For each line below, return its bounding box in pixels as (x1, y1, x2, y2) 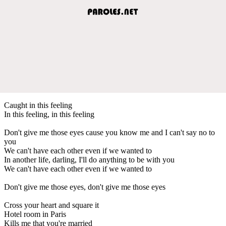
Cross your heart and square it (4, 200, 99, 209)
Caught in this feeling (4, 100, 72, 109)
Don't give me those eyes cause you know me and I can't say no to (4, 128, 215, 137)
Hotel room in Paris (4, 209, 66, 218)
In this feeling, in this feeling (4, 109, 94, 119)
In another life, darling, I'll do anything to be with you (4, 155, 175, 164)
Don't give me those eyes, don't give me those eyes (4, 182, 165, 191)
